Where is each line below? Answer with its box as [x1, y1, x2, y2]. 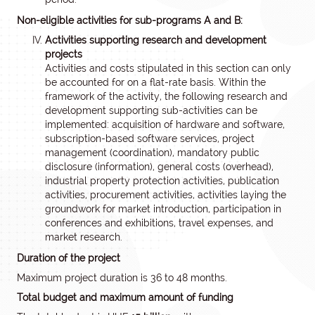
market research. [45, 231, 122, 243]
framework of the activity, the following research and [45, 91, 288, 102]
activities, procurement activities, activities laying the [45, 189, 286, 200]
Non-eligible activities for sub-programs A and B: [17, 15, 243, 26]
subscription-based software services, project [45, 133, 255, 144]
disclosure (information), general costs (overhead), [45, 161, 274, 172]
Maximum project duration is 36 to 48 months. [17, 272, 227, 283]
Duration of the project [17, 252, 120, 264]
